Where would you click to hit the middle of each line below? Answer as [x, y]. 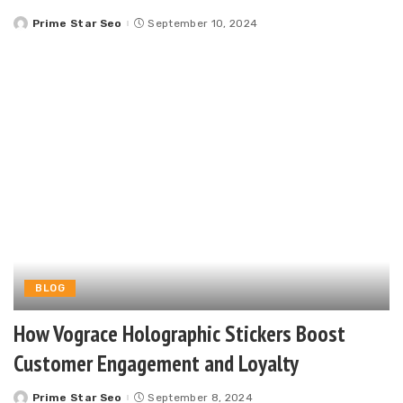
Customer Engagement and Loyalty [156, 363]
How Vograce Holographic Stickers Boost [179, 333]
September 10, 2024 [203, 24]
